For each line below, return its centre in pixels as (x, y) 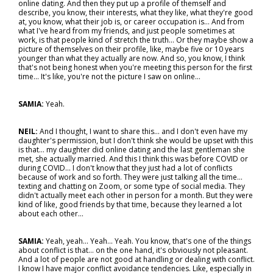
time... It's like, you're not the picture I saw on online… (109, 76)
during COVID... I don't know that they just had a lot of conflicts (125, 168)
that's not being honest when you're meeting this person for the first (135, 67)
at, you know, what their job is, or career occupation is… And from (131, 22)
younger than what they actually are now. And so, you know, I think (132, 58)
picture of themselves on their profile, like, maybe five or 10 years (131, 49)
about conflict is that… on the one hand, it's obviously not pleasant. (133, 250)
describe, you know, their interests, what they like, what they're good (136, 12)
